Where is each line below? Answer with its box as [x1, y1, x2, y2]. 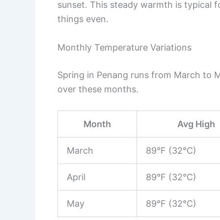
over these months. [57, 83, 138, 94]
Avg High [177, 118, 215, 129]
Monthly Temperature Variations [57, 42, 192, 53]
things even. [57, 13, 109, 24]
